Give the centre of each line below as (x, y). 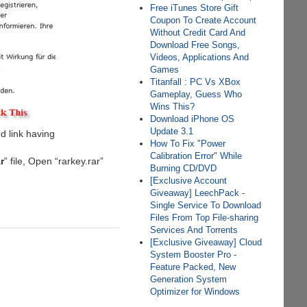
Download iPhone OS (193, 119)
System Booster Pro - (194, 255)
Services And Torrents (194, 230)
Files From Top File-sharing (205, 218)
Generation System (189, 279)
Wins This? (173, 107)
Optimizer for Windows (195, 292)
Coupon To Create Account (204, 20)
